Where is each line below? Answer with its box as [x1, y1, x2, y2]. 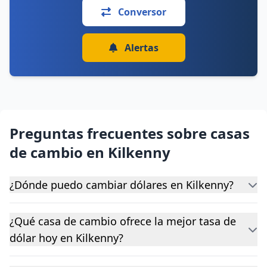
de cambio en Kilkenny [10, 142, 170, 162]
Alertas [122, 41, 159, 54]
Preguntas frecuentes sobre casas [10, 123, 250, 143]
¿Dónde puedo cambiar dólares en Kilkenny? [10, 178, 234, 192]
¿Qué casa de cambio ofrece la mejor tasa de [10, 214, 236, 228]
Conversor [115, 5, 166, 18]
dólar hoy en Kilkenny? [10, 231, 123, 245]
